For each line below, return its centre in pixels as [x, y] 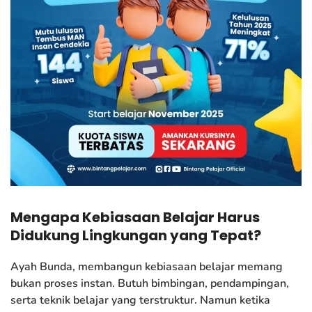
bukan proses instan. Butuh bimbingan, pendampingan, [150, 283]
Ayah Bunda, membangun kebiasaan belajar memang [147, 266]
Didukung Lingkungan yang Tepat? [136, 235]
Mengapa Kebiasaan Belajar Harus [135, 217]
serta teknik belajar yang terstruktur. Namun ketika [140, 300]
